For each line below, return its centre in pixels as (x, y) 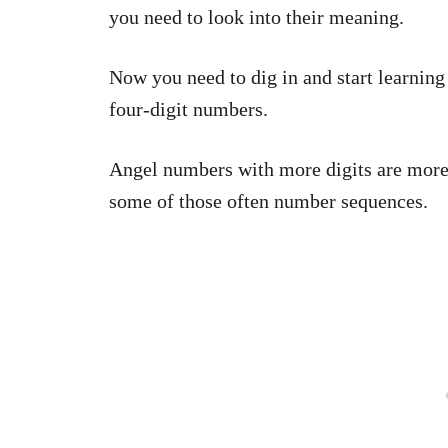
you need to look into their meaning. (256, 17)
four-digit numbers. (188, 109)
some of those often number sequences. (268, 201)
